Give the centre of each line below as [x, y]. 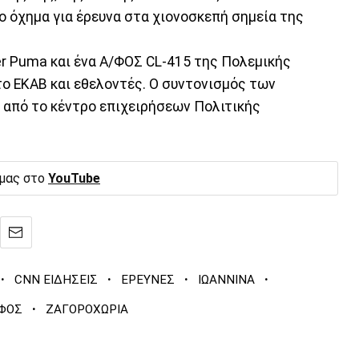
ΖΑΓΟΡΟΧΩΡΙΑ [87, 310]
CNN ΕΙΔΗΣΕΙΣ [56, 280]
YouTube [74, 178]
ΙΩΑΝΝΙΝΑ [226, 280]
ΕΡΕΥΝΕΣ [147, 280]
